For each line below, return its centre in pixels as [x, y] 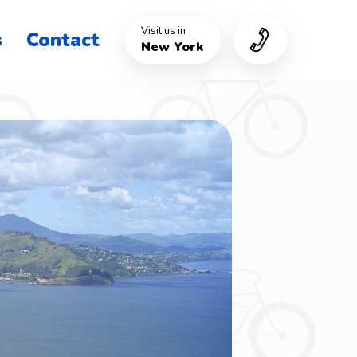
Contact [63, 40]
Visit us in [163, 31]
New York [172, 47]
